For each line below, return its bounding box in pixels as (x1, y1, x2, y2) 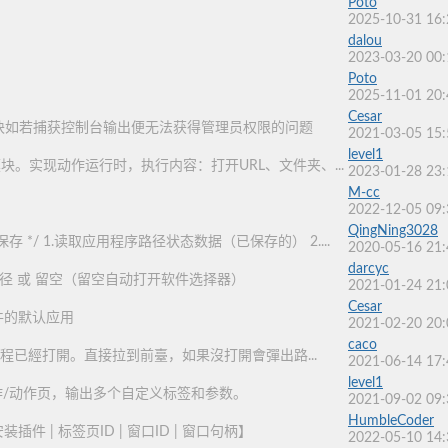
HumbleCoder (348, 414, 434, 428)
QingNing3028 (348, 224, 438, 238)
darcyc (348, 262, 389, 276)
